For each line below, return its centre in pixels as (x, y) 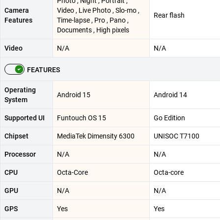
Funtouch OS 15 (82, 118)
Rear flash (169, 15)
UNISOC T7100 (177, 136)
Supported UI (25, 118)
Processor (20, 154)
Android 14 (170, 95)
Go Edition (169, 118)
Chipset (16, 136)
